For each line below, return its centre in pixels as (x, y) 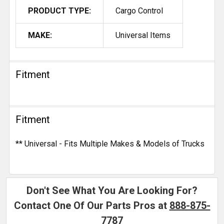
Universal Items (143, 35)
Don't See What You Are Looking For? (112, 190)
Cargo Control (139, 10)
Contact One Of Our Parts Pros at (91, 205)
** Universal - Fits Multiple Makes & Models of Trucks (110, 143)
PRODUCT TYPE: (59, 10)
